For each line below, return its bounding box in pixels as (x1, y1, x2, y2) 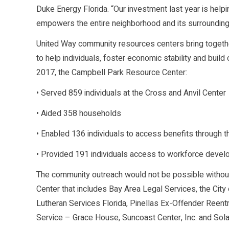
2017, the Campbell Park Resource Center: (36, 66, 187, 79)
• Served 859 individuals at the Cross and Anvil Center (36, 87, 226, 100)
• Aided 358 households (36, 107, 121, 120)
